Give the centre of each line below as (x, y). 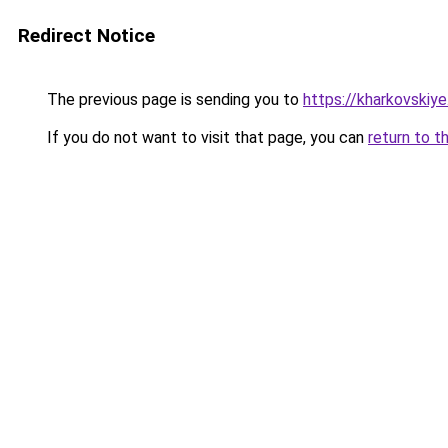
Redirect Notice (86, 35)
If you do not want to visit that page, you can (205, 137)
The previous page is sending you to (173, 99)
